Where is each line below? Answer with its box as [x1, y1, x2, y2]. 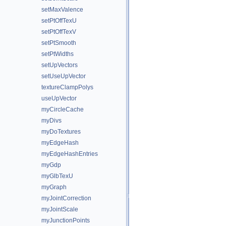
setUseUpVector [41, 73, 86, 80]
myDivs [41, 117, 62, 124]
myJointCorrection [41, 195, 91, 202]
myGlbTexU [41, 173, 73, 180]
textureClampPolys [41, 84, 93, 91]
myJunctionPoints [41, 217, 90, 224]
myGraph [41, 184, 67, 191]
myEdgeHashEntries [41, 150, 98, 157]
